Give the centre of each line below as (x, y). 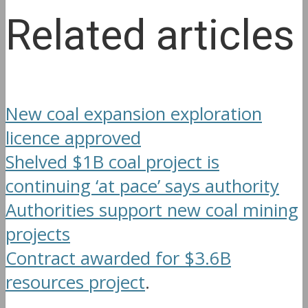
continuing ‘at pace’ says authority (142, 186)
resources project (75, 283)
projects (38, 234)
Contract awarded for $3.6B (118, 258)
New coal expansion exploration (134, 114)
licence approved (73, 138)
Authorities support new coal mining (152, 210)
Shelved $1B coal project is (112, 162)
